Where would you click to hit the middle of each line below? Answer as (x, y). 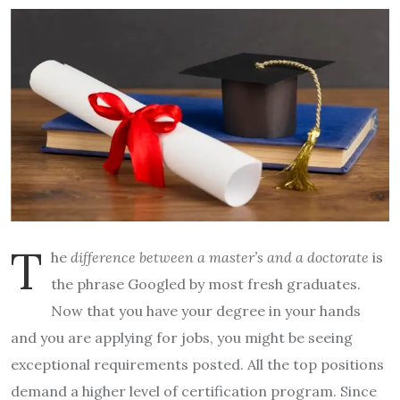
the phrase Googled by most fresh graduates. (206, 283)
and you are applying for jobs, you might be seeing (182, 337)
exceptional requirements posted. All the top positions (197, 364)
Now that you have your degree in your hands (206, 310)
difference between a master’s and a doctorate (220, 257)
